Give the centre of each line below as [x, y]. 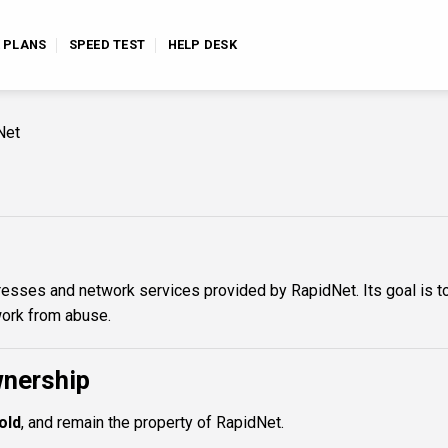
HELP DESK [202, 44]
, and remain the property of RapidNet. [152, 423]
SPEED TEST [107, 44]
